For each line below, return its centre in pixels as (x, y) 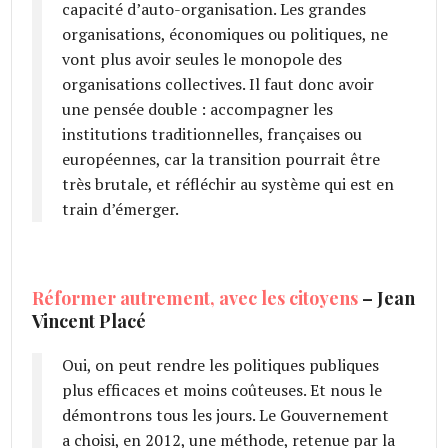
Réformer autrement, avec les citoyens (195, 297)
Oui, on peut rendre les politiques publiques (221, 364)
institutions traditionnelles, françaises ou (212, 133)
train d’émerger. (121, 208)
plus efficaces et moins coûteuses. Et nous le (222, 389)
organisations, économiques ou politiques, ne (225, 33)
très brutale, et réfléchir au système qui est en (228, 183)
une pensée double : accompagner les (198, 108)
